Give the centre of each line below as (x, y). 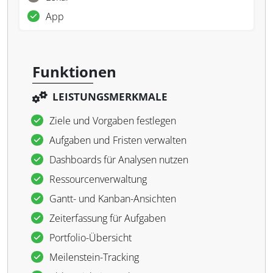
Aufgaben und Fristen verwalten (118, 140)
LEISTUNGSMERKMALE (110, 97)
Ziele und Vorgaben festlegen (113, 121)
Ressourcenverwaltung (98, 179)
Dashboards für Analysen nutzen (119, 160)
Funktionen (74, 72)
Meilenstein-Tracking (94, 257)
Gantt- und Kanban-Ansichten (113, 199)
